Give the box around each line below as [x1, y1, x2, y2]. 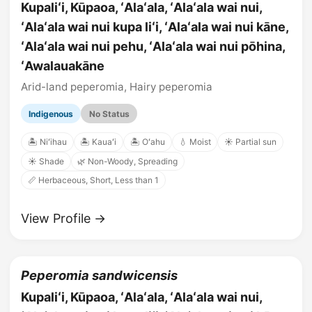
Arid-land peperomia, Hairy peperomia [21, 80, 212, 94]
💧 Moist [178, 136, 211, 148]
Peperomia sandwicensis [21, 267, 178, 283]
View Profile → [21, 211, 106, 226]
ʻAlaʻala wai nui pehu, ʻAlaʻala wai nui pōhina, [21, 39, 285, 54]
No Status [88, 108, 130, 119]
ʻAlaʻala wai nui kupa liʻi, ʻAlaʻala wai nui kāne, [21, 19, 288, 35]
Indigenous [29, 108, 74, 119]
